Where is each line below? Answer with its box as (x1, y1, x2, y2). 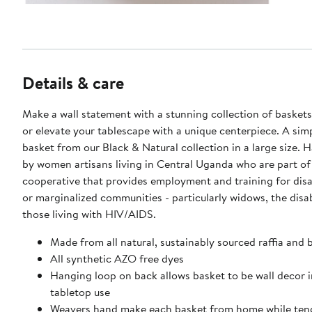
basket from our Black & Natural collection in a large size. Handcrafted (22, 139, 303, 155)
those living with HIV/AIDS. (22, 205, 156, 221)
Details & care (22, 70, 124, 95)
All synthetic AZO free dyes (50, 250, 184, 266)
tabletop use (50, 283, 110, 299)
